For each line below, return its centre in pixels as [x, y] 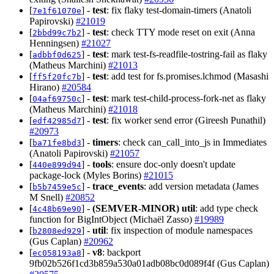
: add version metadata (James [201, 186]
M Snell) [47, 197]
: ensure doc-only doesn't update [173, 164]
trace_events [118, 186]
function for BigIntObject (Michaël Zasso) [112, 219]
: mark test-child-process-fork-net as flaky [186, 98]
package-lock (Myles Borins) [87, 175]
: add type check [227, 208]
